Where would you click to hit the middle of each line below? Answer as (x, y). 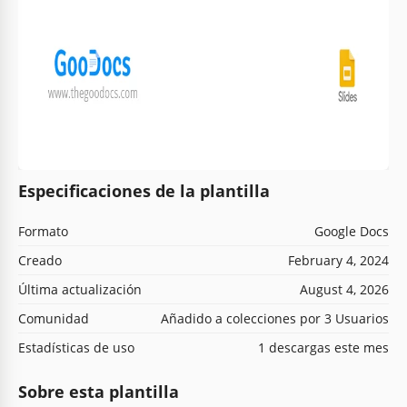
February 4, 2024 (338, 260)
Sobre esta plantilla (99, 391)
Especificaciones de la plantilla (144, 190)
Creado (40, 260)
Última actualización (80, 289)
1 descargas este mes (323, 347)
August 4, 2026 (344, 289)
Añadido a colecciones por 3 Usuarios (275, 318)
